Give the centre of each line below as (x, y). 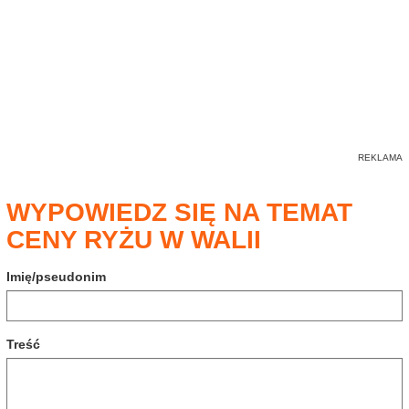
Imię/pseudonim (56, 277)
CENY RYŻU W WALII (134, 240)
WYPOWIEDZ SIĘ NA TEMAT (179, 212)
